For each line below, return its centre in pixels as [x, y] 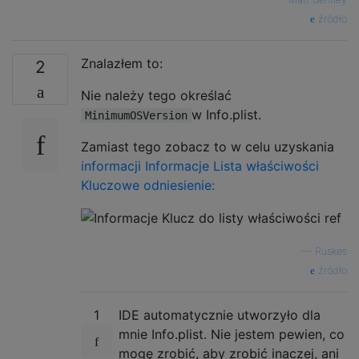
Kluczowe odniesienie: [148, 185]
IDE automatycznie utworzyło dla [220, 315]
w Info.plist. [226, 114]
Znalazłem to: [122, 63]
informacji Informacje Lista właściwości [200, 165]
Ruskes [331, 252]
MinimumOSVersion [136, 115]
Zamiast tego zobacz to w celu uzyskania [208, 146]
